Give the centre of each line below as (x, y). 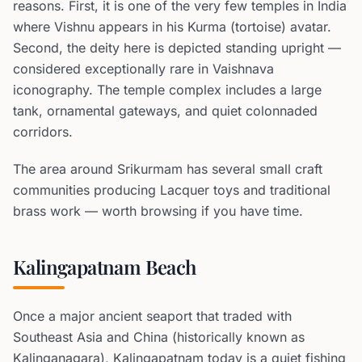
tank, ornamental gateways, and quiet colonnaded (165, 111)
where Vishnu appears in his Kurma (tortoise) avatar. (172, 27)
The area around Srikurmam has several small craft (168, 169)
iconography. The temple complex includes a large (167, 90)
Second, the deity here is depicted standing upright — (177, 48)
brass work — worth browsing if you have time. (158, 211)
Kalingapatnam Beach (105, 267)
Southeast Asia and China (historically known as (159, 337)
